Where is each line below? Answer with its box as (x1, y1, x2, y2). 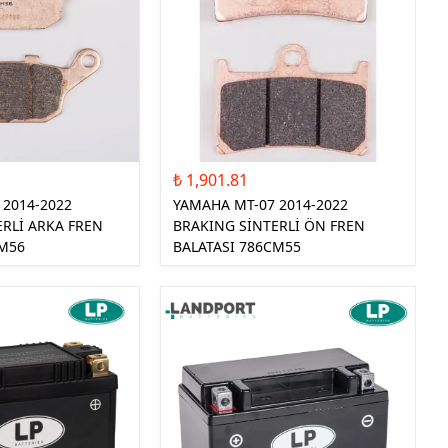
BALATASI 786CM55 (173, 236, 302, 256)
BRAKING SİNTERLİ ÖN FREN (173, 215, 366, 235)
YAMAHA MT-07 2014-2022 (173, 194, 349, 214)
